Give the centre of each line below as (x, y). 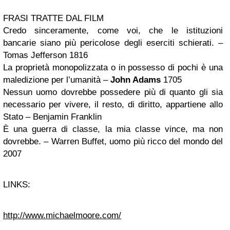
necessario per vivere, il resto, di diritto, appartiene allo (113, 104)
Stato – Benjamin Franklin (52, 117)
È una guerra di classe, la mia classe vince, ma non (113, 129)
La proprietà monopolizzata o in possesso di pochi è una (113, 68)
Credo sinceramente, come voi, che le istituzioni (113, 31)
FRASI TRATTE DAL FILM (53, 18)
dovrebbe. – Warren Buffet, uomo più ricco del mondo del (113, 141)
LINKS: (17, 185)
